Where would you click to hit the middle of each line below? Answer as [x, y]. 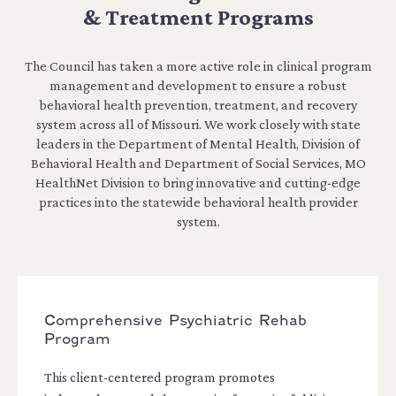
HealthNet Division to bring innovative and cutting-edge [198, 183]
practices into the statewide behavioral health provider [198, 202]
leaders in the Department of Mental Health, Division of [198, 144]
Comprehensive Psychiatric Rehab [175, 320]
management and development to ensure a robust [198, 85]
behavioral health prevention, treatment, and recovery [198, 105]
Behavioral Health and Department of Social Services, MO [198, 163]
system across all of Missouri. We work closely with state [198, 124]
